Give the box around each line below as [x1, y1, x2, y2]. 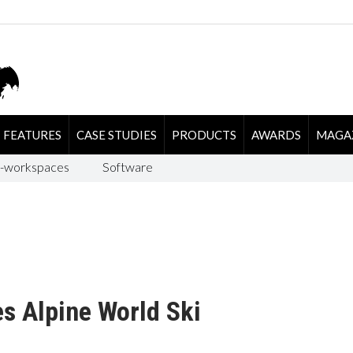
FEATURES [2, 127, 61, 142]
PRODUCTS [171, 127, 236, 142]
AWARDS [251, 127, 301, 142]
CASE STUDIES [76, 127, 157, 142]
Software [102, 158, 153, 174]
